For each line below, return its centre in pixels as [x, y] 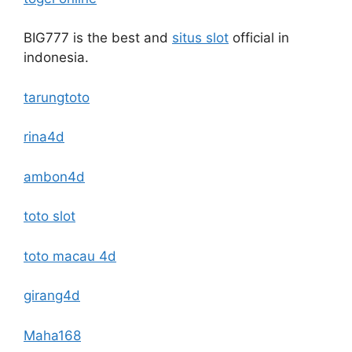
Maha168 [52, 335]
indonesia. [56, 57]
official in [259, 38]
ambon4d [54, 176]
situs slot [200, 38]
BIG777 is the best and [98, 38]
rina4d [44, 137]
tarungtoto [57, 97]
